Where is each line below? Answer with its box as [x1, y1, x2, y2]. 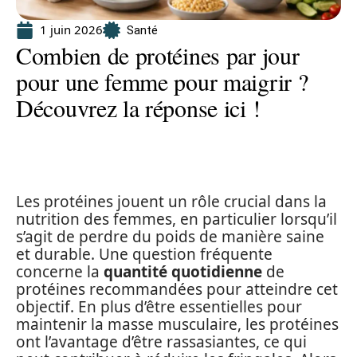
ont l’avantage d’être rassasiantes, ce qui [16, 331, 307, 352]
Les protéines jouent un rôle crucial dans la [16, 191, 327, 212]
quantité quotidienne [104, 261, 262, 282]
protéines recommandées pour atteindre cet [16, 279, 338, 300]
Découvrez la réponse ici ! [16, 92, 261, 124]
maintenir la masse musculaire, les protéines [16, 314, 339, 335]
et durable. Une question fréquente [16, 244, 273, 265]
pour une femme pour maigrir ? [16, 65, 308, 97]
